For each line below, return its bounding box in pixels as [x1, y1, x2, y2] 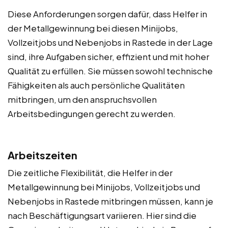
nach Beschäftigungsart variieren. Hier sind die [8, 209, 196, 221]
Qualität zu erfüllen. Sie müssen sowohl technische [8, 65, 213, 76]
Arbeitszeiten [8, 148, 77, 161]
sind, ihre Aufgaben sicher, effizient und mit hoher [8, 50, 209, 62]
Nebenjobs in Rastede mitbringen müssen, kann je [8, 195, 213, 207]
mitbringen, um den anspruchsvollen [8, 93, 157, 105]
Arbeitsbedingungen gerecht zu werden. [8, 107, 176, 119]
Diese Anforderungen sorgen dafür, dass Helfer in [8, 8, 207, 19]
